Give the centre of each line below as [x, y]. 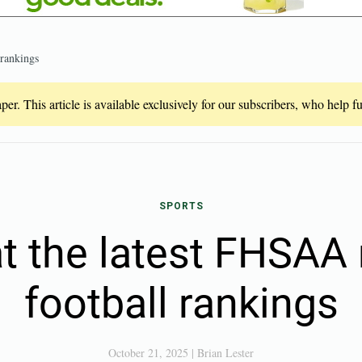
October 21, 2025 [148, 353]
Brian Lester [225, 353]
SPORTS [181, 206]
